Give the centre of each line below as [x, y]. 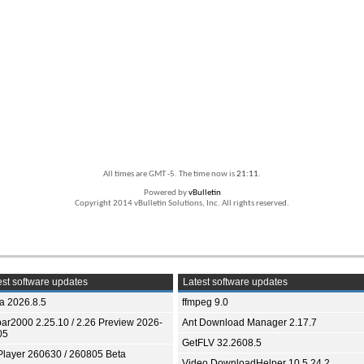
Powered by [166, 193]
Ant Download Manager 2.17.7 [249, 323]
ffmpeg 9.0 [205, 303]
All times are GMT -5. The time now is [170, 175]
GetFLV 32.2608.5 [222, 343]
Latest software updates [234, 282]
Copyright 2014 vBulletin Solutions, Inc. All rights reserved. [182, 204]
